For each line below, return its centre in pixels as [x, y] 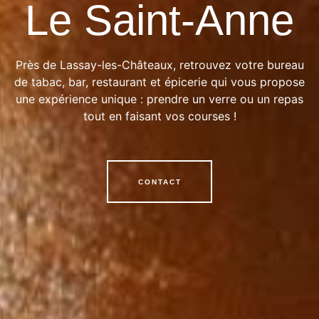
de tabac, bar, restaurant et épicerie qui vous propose [159, 82]
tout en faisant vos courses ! [159, 116]
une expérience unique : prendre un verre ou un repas [159, 99]
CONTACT [159, 182]
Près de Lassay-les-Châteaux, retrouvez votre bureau [159, 64]
